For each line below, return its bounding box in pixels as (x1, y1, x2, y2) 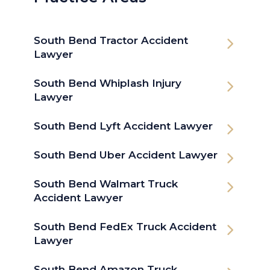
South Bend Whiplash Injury (34, 77, 181, 89)
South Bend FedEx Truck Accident (34, 220, 216, 233)
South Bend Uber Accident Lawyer (34, 148, 218, 161)
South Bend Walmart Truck (34, 177, 178, 190)
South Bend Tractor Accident (34, 34, 188, 46)
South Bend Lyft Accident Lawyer (34, 119, 213, 132)
